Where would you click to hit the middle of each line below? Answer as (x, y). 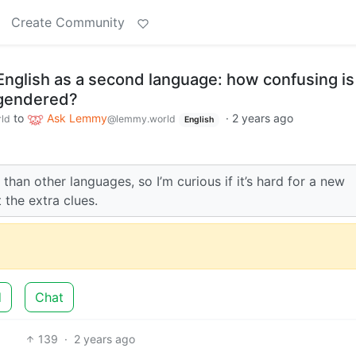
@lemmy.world (141, 119)
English (199, 120)
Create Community (68, 22)
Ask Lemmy (77, 118)
